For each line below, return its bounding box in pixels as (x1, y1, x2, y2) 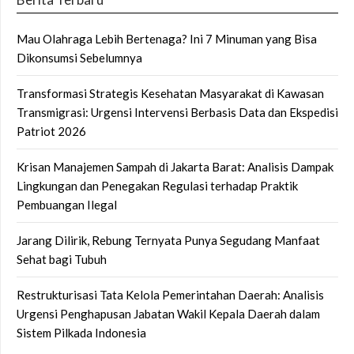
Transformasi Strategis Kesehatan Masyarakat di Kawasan (17, 85, 324, 100)
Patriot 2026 (17, 123, 86, 138)
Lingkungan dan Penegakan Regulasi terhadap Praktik (17, 178, 298, 193)
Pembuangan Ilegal (17, 197, 117, 212)
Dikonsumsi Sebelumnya (17, 50, 142, 65)
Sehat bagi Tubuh (17, 251, 107, 266)
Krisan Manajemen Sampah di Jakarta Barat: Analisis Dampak (17, 159, 333, 174)
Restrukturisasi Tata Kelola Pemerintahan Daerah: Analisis (17, 287, 324, 302)
